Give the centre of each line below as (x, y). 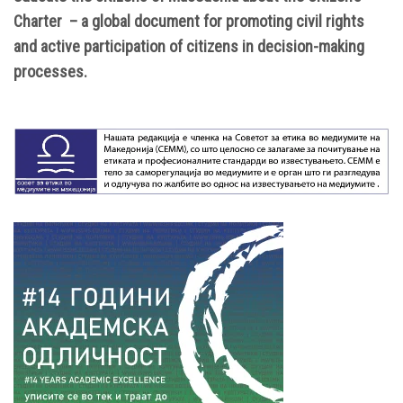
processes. (50, 72)
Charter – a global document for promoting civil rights (189, 22)
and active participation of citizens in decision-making (189, 47)
